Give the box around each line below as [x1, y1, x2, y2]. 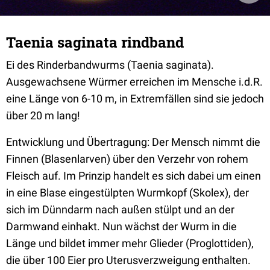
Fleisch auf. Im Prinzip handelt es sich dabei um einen [6, 169, 261, 182]
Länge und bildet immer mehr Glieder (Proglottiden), [6, 237, 254, 250]
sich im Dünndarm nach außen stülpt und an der [6, 203, 234, 216]
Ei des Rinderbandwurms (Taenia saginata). [6, 58, 214, 71]
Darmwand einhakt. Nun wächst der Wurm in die [6, 220, 237, 233]
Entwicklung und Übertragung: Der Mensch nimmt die [6, 136, 260, 148]
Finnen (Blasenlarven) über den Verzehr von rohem [6, 152, 248, 165]
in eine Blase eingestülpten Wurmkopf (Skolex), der [6, 186, 249, 199]
